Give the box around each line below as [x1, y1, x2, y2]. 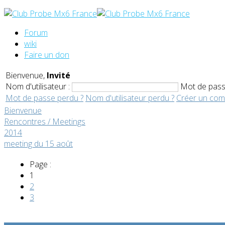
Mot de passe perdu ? [6, 92, 83, 104]
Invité [47, 70, 70, 81]
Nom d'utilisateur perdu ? [85, 92, 174, 104]
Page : [30, 159, 51, 170]
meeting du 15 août [4, 138, 73, 149]
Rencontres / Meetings [4, 116, 85, 127]
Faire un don [24, 49, 69, 60]
